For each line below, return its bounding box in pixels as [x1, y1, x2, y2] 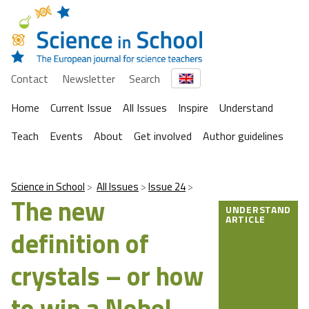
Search [129, 70, 160, 87]
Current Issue [50, 99, 112, 117]
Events [50, 128, 83, 145]
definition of [11, 223, 149, 264]
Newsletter [62, 70, 115, 87]
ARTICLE [226, 212, 266, 227]
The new [11, 191, 105, 232]
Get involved [134, 128, 192, 145]
